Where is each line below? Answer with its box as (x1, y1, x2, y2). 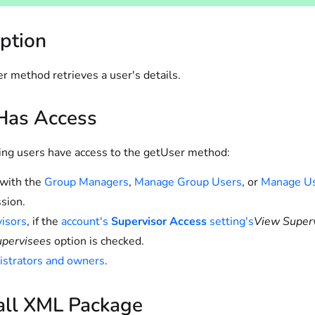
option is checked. (51, 233, 144, 249)
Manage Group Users (134, 174, 242, 190)
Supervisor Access (111, 214, 207, 229)
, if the (27, 214, 61, 229)
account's (61, 214, 111, 229)
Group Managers (44, 174, 129, 190)
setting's (207, 214, 254, 229)
